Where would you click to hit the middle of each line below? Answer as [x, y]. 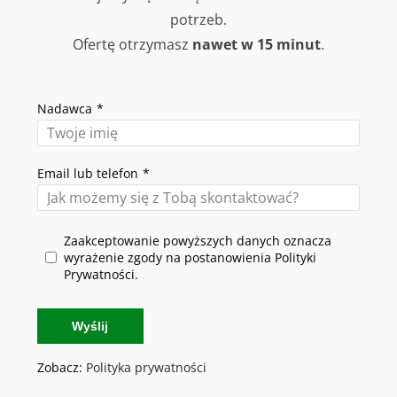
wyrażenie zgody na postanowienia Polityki [190, 257]
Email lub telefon [87, 173]
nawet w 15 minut [257, 44]
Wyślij [90, 326]
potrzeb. [198, 19]
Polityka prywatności [146, 367]
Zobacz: [61, 367]
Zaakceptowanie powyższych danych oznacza [197, 240]
